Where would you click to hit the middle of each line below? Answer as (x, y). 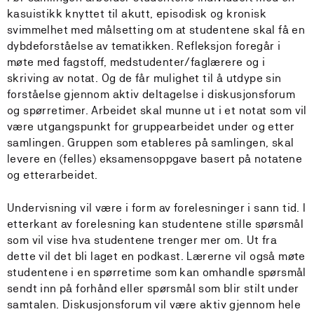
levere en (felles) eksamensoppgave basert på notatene (155, 159)
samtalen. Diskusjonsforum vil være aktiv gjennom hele (154, 305)
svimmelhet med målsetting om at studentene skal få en (156, 30)
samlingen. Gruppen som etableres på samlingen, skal (151, 143)
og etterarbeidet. (53, 175)
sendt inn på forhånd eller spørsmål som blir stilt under (153, 288)
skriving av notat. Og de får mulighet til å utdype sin (144, 78)
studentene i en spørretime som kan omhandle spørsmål (157, 272)
